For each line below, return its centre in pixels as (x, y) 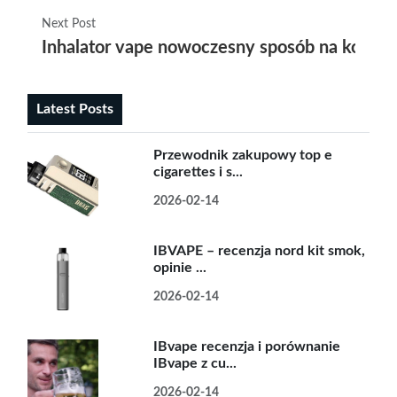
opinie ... (180, 267)
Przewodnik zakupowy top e (243, 155)
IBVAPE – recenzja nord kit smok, (260, 250)
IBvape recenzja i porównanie (247, 346)
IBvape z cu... (195, 363)
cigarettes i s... (198, 171)
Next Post (69, 23)
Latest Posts (75, 109)
